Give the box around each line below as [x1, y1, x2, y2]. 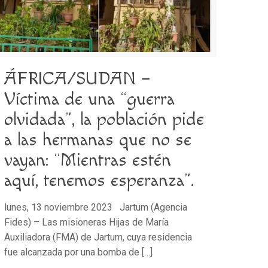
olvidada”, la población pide [4, 108, 205, 130]
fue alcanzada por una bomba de [4, 246, 140, 258]
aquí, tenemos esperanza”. [4, 169, 194, 191]
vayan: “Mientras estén [4, 149, 172, 171]
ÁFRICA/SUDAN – [4, 68, 151, 90]
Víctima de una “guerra [4, 88, 175, 110]
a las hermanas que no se [4, 129, 192, 151]
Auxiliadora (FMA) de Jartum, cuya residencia [4, 231, 193, 243]
